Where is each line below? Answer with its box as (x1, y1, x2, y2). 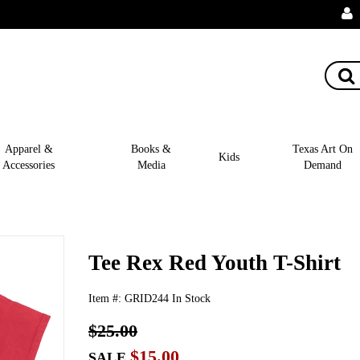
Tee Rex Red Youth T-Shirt (88, 250, 341, 275)
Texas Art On (292, 141, 353, 155)
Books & (131, 141, 172, 155)
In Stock (172, 291, 211, 305)
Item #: (88, 291, 125, 305)
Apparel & (4, 141, 53, 155)
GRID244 (125, 291, 169, 305)
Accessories (2, 157, 55, 171)
